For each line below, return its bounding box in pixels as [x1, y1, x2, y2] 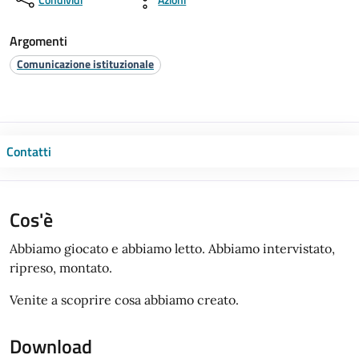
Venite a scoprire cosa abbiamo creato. [10, 291, 242, 308]
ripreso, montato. [10, 259, 112, 276]
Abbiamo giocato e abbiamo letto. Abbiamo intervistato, [10, 240, 335, 256]
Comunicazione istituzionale [17, 55, 154, 72]
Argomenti [10, 31, 67, 50]
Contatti [6, 141, 51, 161]
